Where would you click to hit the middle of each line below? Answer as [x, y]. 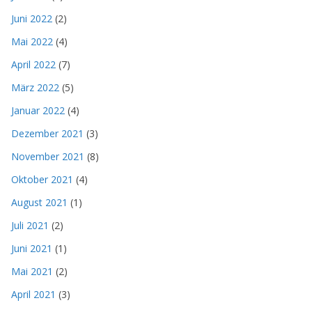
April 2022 [33, 65]
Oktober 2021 [42, 180]
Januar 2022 [38, 111]
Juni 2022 [32, 19]
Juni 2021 [32, 249]
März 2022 [35, 88]
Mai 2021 [32, 272]
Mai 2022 [32, 42]
